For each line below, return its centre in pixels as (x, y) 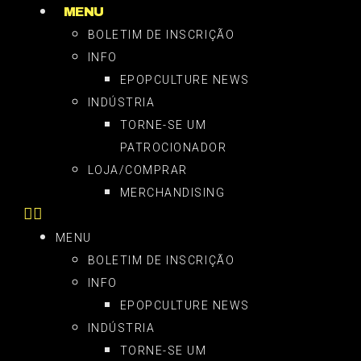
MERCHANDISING (172, 193)
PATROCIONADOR (173, 147)
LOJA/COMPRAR (137, 170)
